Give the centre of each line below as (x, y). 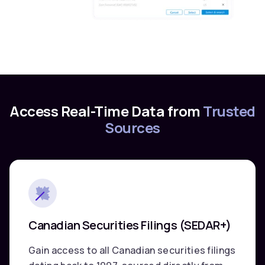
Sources (132, 128)
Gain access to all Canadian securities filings (132, 250)
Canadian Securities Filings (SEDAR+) (130, 225)
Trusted (229, 111)
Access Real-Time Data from (106, 111)
